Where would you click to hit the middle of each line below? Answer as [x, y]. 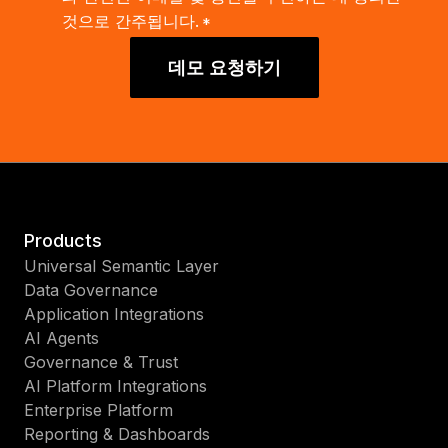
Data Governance [91, 289]
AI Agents [61, 337]
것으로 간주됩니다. [130, 20]
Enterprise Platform [98, 409]
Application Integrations [114, 313]
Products [63, 240]
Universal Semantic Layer [121, 265]
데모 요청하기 [224, 67]
